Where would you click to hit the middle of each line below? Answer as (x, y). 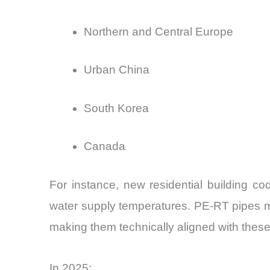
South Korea (116, 108)
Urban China (117, 70)
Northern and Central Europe (159, 31)
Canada (105, 146)
